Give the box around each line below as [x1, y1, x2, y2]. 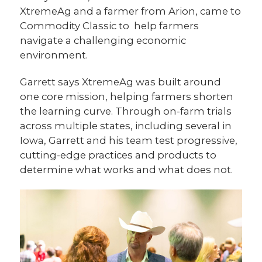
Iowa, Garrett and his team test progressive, [20, 135, 238, 147]
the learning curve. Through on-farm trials [20, 105, 232, 118]
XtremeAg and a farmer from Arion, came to [20, 5, 242, 18]
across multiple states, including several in [20, 120, 232, 132]
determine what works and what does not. [20, 164, 233, 176]
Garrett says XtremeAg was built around [20, 76, 222, 88]
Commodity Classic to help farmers [20, 20, 199, 32]
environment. [20, 49, 88, 61]
